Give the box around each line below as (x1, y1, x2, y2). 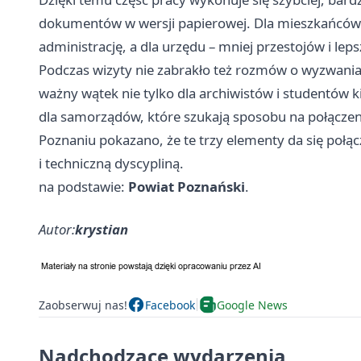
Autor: (39, 220, 75, 239)
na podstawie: (39, 177, 128, 196)
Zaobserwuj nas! (39, 297, 127, 313)
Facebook (145, 297, 195, 313)
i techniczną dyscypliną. (39, 154, 184, 172)
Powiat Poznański (128, 177, 245, 196)
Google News (217, 297, 288, 313)
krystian (75, 220, 128, 239)
